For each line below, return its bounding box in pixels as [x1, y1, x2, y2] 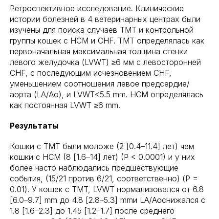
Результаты [10, 121, 59, 131]
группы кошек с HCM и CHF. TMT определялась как [10, 36, 204, 45]
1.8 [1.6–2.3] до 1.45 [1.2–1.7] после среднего [10, 206, 175, 216]
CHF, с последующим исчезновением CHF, [10, 68, 172, 78]
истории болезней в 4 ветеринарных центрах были [10, 14, 200, 24]
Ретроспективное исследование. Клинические [10, 3, 184, 13]
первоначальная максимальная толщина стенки [10, 46, 188, 56]
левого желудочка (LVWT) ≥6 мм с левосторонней [10, 57, 201, 67]
